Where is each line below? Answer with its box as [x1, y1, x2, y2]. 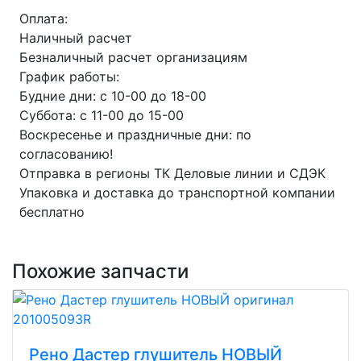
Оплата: [19, 10, 68, 27]
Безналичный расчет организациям [19, 49, 247, 66]
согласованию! [19, 146, 113, 163]
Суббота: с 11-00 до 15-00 [19, 107, 184, 124]
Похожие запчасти [12, 259, 189, 284]
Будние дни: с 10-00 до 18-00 [19, 88, 206, 105]
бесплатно [19, 204, 85, 221]
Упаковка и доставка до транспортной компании [19, 185, 335, 201]
